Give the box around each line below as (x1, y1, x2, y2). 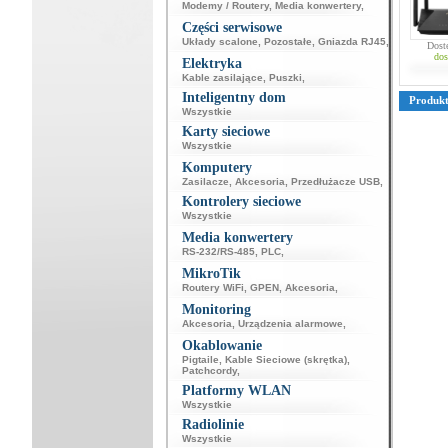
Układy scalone (181, 36, 258, 47)
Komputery (181, 160, 252, 175)
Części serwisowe (181, 20, 282, 35)
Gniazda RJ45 (317, 36, 386, 47)
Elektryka (181, 56, 242, 71)
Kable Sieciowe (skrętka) (224, 354, 347, 365)
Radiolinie (181, 417, 244, 432)
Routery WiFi (181, 282, 244, 293)
